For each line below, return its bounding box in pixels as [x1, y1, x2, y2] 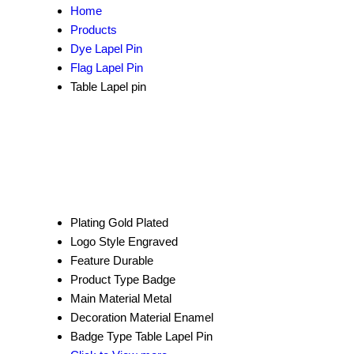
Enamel [174, 310, 213, 324]
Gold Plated [108, 215, 168, 229]
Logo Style [70, 234, 125, 248]
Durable [113, 253, 153, 267]
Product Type [70, 272, 139, 286]
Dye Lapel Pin [70, 41, 142, 55]
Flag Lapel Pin [70, 60, 143, 74]
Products [70, 22, 117, 36]
